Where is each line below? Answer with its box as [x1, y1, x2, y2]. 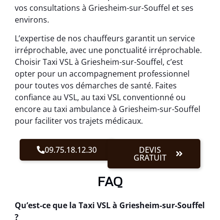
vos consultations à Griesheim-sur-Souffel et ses [15, 2, 193, 13]
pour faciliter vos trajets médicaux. [15, 115, 143, 127]
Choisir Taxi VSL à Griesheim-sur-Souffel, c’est [15, 56, 183, 68]
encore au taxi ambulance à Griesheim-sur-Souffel [15, 104, 200, 115]
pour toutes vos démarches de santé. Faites [15, 80, 177, 91]
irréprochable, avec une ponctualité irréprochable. [15, 45, 202, 56]
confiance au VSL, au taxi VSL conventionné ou [15, 92, 186, 103]
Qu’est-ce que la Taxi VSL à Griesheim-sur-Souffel [15, 199, 205, 211]
